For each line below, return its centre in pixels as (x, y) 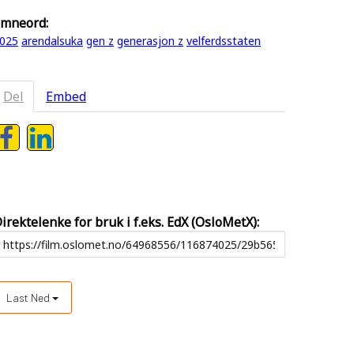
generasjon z (150, 41)
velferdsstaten (224, 41)
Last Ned (29, 298)
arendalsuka (52, 41)
